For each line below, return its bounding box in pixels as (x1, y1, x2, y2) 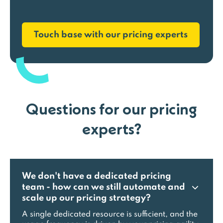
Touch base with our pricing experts (34, 30, 188, 39)
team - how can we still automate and (22, 183, 185, 192)
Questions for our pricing (26, 99, 197, 119)
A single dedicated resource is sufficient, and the (22, 211, 198, 219)
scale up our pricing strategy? (22, 194, 151, 203)
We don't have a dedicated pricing (22, 172, 171, 181)
